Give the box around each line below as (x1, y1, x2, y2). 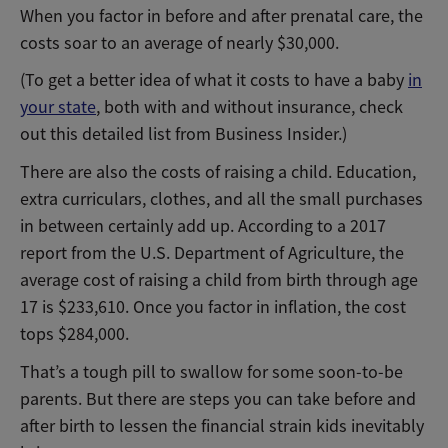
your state (20, 96, 96, 119)
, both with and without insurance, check (96, 96, 403, 119)
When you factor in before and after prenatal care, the (20, 4, 423, 27)
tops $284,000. (20, 323, 129, 346)
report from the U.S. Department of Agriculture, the (20, 242, 404, 265)
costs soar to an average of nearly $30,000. (20, 31, 339, 54)
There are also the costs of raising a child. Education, (20, 161, 416, 184)
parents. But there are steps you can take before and (20, 387, 416, 410)
